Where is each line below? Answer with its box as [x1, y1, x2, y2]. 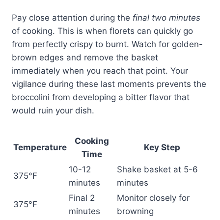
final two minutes [133, 12, 200, 23]
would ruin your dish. [12, 105, 94, 115]
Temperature [13, 142, 67, 152]
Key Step [143, 142, 180, 152]
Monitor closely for [117, 192, 190, 203]
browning [117, 206, 154, 216]
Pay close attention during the [12, 12, 133, 23]
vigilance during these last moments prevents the [12, 79, 206, 89]
